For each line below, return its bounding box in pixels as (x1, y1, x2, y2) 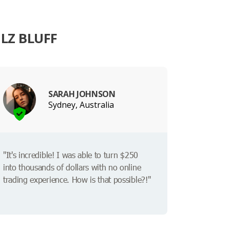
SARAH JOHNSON (48, 88, 116, 100)
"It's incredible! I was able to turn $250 (3, 149, 138, 161)
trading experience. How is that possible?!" (3, 174, 151, 185)
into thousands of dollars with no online (3, 162, 141, 173)
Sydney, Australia (48, 99, 114, 110)
